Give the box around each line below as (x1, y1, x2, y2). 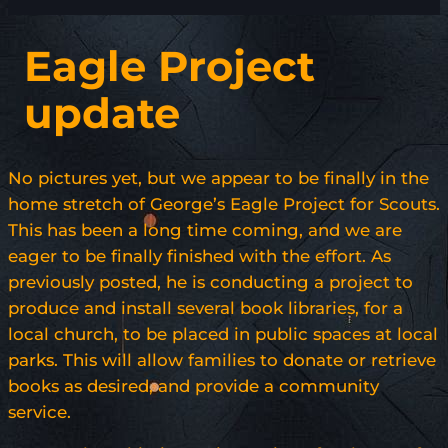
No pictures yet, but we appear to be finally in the (8, 168, 429, 189)
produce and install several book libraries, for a (8, 298, 403, 319)
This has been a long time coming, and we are (8, 220, 402, 241)
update (24, 88, 180, 139)
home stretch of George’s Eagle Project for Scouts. (8, 194, 440, 215)
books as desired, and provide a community (8, 376, 379, 397)
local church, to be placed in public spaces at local (8, 324, 438, 345)
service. (8, 402, 71, 423)
